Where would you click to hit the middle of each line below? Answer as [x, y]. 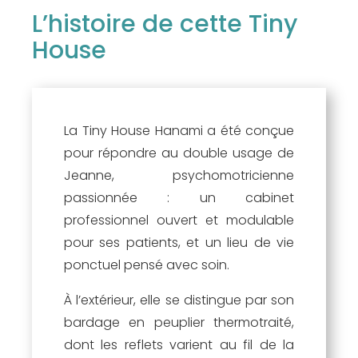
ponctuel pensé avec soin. [147, 265]
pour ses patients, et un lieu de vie [179, 242]
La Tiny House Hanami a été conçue [179, 130]
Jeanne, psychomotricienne [179, 175]
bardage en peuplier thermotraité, [179, 322]
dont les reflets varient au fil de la [179, 344]
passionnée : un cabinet [179, 197]
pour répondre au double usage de [179, 153]
